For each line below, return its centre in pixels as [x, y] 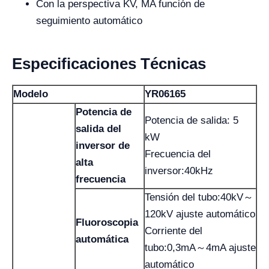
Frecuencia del [178, 154]
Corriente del [174, 231]
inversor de [103, 145]
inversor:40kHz [179, 171]
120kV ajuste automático [200, 214]
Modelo [31, 94]
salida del [98, 128]
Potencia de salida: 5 [192, 120]
